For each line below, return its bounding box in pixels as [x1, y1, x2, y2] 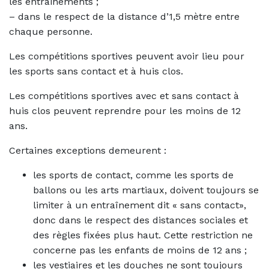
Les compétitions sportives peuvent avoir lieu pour [9, 50, 244, 62]
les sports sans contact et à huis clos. [9, 65, 183, 77]
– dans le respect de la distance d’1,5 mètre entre [9, 11, 240, 23]
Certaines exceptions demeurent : [9, 145, 166, 157]
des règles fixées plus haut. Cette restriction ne [33, 229, 253, 241]
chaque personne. [9, 26, 92, 38]
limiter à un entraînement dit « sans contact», [33, 199, 246, 211]
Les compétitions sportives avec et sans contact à [9, 90, 239, 102]
